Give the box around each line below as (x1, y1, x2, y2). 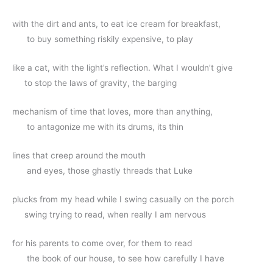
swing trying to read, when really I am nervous (24, 209, 206, 219)
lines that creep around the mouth (12, 150, 146, 160)
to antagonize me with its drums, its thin (27, 121, 183, 132)
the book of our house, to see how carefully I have (27, 253, 227, 263)
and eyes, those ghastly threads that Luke (27, 165, 195, 175)
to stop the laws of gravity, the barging (24, 78, 177, 88)
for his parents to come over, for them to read (12, 238, 194, 248)
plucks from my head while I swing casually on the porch (12, 194, 236, 204)
